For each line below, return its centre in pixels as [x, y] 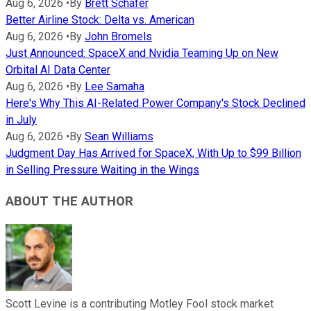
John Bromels [118, 37]
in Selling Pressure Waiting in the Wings [102, 170]
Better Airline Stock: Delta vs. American [100, 20]
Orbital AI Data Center [58, 70]
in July [21, 120]
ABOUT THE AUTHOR [69, 201]
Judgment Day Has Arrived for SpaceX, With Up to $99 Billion [153, 153]
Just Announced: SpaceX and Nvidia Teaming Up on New [142, 53]
